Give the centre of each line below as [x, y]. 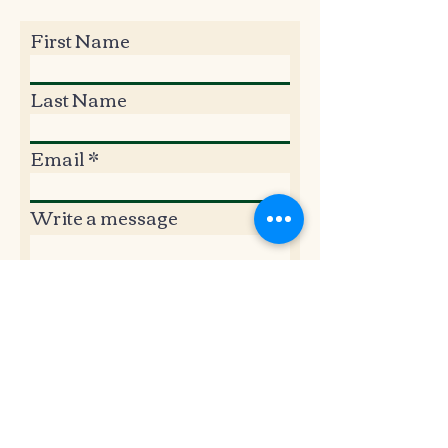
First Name [80, 40]
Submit [230, 306]
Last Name [79, 99]
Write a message [104, 217]
